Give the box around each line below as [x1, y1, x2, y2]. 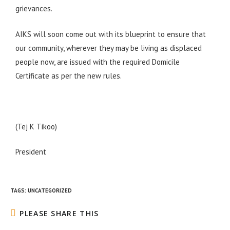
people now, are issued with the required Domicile [15, 56, 180, 67]
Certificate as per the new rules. [15, 70, 122, 81]
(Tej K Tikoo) [15, 121, 57, 131]
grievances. [15, 4, 52, 13]
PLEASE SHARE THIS [20, 208, 99, 218]
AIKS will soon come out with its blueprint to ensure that [15, 29, 206, 39]
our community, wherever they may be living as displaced [15, 43, 202, 53]
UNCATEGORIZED [28, 186, 72, 194]
